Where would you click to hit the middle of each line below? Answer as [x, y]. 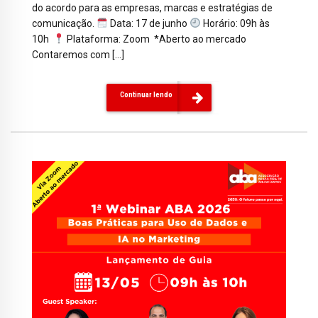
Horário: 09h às [235, 24]
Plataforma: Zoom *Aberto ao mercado [155, 39]
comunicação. [64, 24]
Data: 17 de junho [148, 24]
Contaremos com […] [78, 55]
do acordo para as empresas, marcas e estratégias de [152, 8]
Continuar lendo [146, 94]
